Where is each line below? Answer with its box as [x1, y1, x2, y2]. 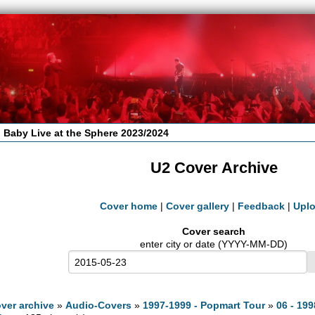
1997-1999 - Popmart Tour [143, 299, 266, 311]
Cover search [182, 226, 245, 238]
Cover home [100, 200, 157, 212]
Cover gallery [166, 200, 229, 212]
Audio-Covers [65, 299, 132, 311]
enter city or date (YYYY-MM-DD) [140, 238, 288, 250]
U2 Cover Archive [150, 159, 278, 177]
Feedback [238, 200, 285, 212]
